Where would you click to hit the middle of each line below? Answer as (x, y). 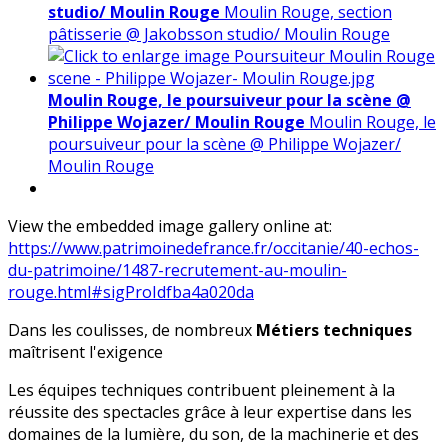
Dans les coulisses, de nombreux (132, 329)
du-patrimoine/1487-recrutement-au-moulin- (177, 269)
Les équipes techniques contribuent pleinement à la (201, 389)
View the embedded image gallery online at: (170, 225)
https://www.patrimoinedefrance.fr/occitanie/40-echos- (213, 247)
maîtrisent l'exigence (85, 351)
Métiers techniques (334, 329)
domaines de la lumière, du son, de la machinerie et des (213, 433)
